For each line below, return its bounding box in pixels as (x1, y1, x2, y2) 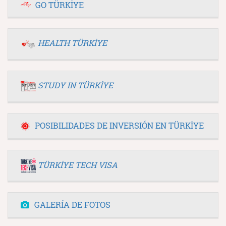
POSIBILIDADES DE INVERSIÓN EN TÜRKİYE (35, 120, 204, 131)
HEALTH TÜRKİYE (38, 37, 107, 48)
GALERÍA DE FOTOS (34, 199, 110, 210)
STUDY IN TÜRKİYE (38, 79, 113, 90)
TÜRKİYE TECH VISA (38, 159, 118, 170)
